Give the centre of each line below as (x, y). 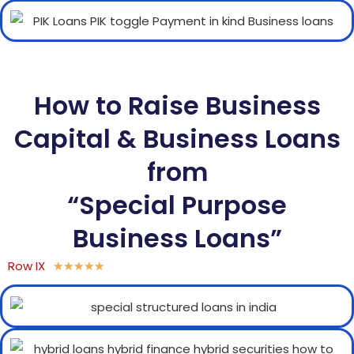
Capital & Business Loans (177, 139)
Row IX (26, 266)
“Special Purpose (177, 205)
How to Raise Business (177, 106)
